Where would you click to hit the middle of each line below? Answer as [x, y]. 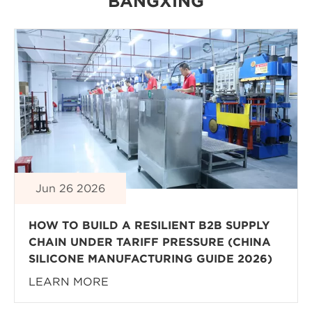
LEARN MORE [69, 281]
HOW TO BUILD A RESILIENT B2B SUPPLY [149, 225]
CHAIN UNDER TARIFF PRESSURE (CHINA [150, 241]
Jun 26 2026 [70, 188]
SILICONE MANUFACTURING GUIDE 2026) [150, 258]
